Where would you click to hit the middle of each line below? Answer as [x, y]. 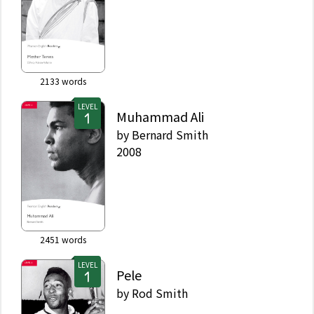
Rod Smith [160, 293]
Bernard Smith [170, 135]
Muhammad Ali [160, 117]
